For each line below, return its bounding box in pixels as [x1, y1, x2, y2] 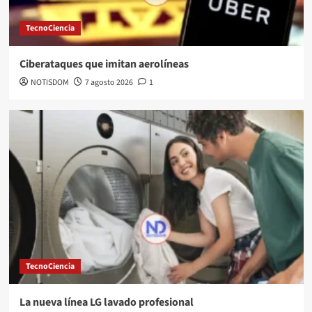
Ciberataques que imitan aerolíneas [19, 56, 189, 72]
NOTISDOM [30, 76, 69, 88]
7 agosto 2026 [84, 76, 133, 88]
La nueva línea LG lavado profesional [19, 294, 194, 310]
